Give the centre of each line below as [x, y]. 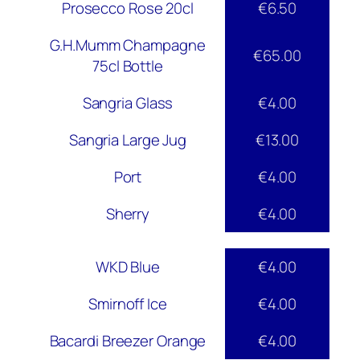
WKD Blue [128, 267]
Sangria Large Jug [128, 140]
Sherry [128, 214]
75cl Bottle [128, 66]
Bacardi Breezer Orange [128, 341]
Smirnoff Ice [128, 304]
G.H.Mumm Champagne [128, 45]
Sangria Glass [128, 103]
